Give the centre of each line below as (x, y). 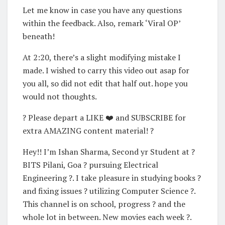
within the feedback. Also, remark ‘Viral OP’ (101, 23)
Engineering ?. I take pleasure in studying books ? (112, 178)
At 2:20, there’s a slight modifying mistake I (102, 57)
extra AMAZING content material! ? (88, 130)
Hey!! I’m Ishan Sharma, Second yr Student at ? (109, 151)
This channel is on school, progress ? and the (104, 204)
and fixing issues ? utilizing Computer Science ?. (109, 191)
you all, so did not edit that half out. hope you (105, 83)
